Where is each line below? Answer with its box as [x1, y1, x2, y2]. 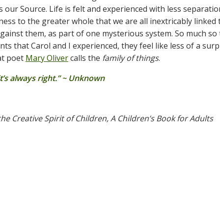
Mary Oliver [26, 53, 68, 64]
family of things [102, 53, 159, 64]
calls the [68, 53, 102, 64]
